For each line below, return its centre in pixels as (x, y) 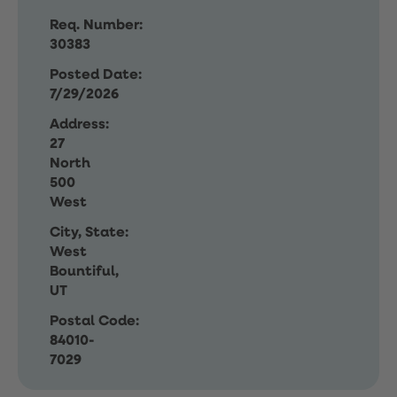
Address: (79, 125)
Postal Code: (94, 322)
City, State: (89, 233)
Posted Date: (96, 75)
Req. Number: (96, 26)
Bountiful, (84, 272)
